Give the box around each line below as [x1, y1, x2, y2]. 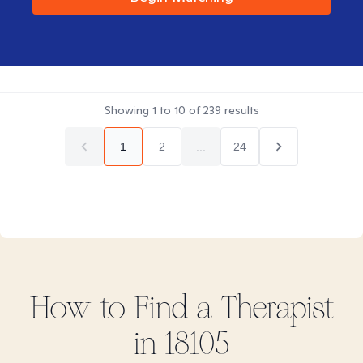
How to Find [29, 288, 196, 327]
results [220, 103, 259, 117]
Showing [104, 103, 152, 117]
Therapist [212, 288, 334, 327]
